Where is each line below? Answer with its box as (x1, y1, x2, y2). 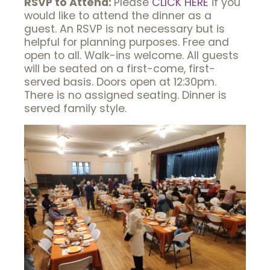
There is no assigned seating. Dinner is (24, 88, 227, 103)
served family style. (24, 101, 127, 116)
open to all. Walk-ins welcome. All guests (24, 48, 239, 63)
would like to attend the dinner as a (24, 8, 212, 24)
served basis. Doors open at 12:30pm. (24, 75, 216, 90)
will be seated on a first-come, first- (24, 61, 215, 77)
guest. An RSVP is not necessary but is (24, 22, 225, 37)
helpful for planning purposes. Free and (24, 35, 229, 50)
